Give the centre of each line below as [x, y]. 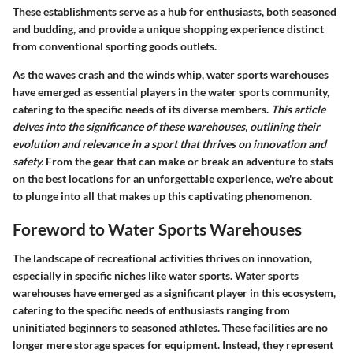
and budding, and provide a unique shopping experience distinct [168, 28]
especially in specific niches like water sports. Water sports [156, 275]
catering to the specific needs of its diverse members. [142, 109]
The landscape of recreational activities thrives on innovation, [162, 258]
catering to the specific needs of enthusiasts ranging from [151, 310]
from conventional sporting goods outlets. [115, 46]
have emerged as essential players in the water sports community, [171, 91]
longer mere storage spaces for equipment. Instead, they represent [173, 345]
